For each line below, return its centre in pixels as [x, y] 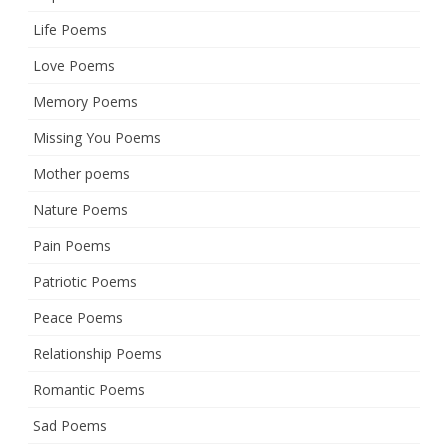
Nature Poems [80, 209]
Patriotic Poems [85, 281]
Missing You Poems [97, 137]
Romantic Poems [89, 389]
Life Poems [70, 29]
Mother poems [81, 173]
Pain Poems [72, 245]
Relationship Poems [97, 353]
